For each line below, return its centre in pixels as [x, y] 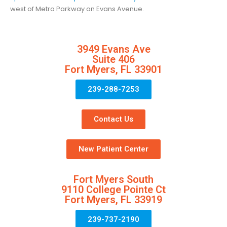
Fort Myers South [113, 180]
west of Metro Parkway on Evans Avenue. [77, 9]
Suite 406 [113, 60]
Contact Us [113, 119]
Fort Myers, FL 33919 [113, 200]
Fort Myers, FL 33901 [113, 70]
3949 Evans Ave [113, 49]
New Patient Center [113, 149]
